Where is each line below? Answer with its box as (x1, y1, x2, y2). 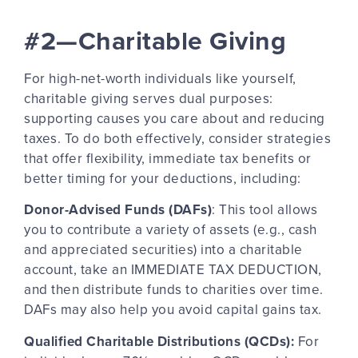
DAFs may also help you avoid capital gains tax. (24, 300, 322, 320)
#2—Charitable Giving (24, 21, 286, 59)
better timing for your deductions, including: (24, 168, 301, 188)
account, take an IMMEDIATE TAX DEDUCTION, (24, 260, 322, 280)
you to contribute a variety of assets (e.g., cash (24, 220, 317, 240)
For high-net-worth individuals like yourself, (24, 68, 296, 88)
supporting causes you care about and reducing (24, 108, 325, 128)
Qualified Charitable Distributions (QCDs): (24, 331, 294, 351)
